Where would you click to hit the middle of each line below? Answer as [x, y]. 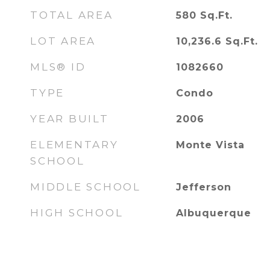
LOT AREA [63, 41]
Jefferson [203, 187]
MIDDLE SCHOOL [86, 187]
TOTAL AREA [72, 15]
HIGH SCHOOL [77, 213]
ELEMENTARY [74, 145]
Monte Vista [210, 145]
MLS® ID [58, 67]
